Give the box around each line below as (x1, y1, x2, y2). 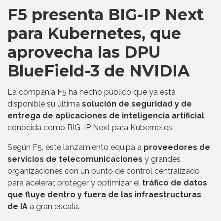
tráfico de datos (142, 178, 207, 187)
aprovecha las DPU (7, 42, 161, 62)
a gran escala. (28, 201, 79, 211)
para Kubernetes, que (7, 23, 181, 43)
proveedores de (144, 142, 210, 152)
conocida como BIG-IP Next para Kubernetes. (7, 122, 174, 132)
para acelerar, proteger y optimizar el (7, 178, 142, 187)
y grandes (143, 154, 181, 164)
